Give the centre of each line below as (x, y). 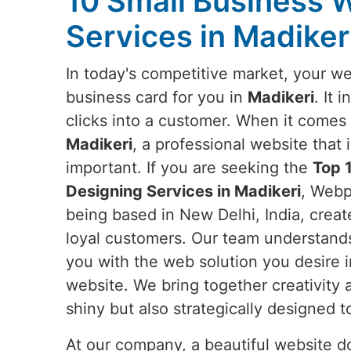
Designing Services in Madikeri (183, 191)
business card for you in (157, 97)
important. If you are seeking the (189, 168)
